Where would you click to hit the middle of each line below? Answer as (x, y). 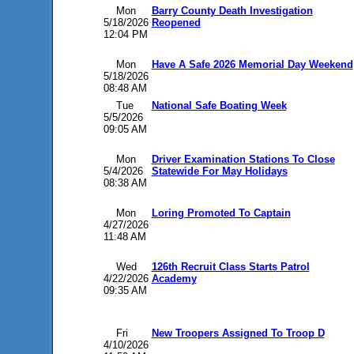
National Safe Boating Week (219, 105)
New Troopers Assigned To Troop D (238, 333)
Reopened (176, 23)
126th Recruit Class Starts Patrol (230, 267)
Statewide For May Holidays (219, 171)
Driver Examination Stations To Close (243, 159)
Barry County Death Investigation (232, 11)
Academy (174, 279)
